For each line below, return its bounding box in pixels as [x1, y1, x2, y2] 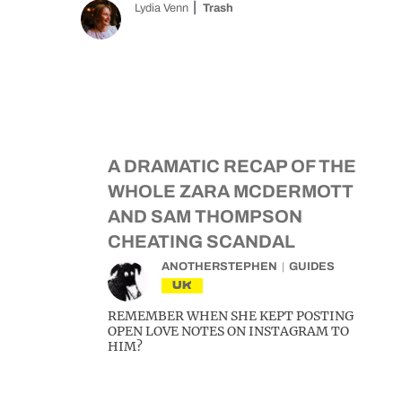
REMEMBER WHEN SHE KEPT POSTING [108, 308, 354, 324]
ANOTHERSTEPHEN [162, 260, 277, 273]
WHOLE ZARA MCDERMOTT [108, 181, 354, 201]
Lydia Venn [135, 2, 188, 14]
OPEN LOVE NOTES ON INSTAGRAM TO [108, 323, 349, 339]
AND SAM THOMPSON [108, 206, 302, 226]
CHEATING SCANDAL [108, 232, 295, 251]
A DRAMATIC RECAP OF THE [108, 156, 356, 176]
